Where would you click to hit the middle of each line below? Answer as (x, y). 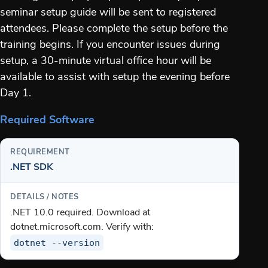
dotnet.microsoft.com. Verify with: (82, 228)
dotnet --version (57, 243)
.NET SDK (32, 167)
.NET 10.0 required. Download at (80, 213)
